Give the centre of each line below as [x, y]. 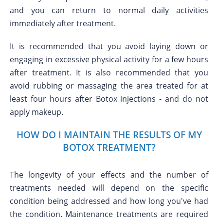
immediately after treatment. [63, 23]
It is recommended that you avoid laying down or [109, 46]
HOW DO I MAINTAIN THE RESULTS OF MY [109, 135]
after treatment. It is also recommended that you [109, 73]
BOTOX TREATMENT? [109, 147]
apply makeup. [36, 112]
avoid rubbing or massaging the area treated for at [109, 86]
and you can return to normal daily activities [109, 10]
